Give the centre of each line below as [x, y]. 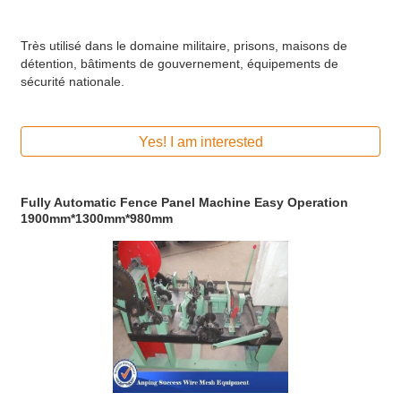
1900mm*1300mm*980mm [97, 218]
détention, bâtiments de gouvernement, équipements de [179, 64]
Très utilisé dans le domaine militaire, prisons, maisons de [184, 46]
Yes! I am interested [231, 142]
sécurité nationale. [73, 82]
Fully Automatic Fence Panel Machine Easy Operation [184, 202]
